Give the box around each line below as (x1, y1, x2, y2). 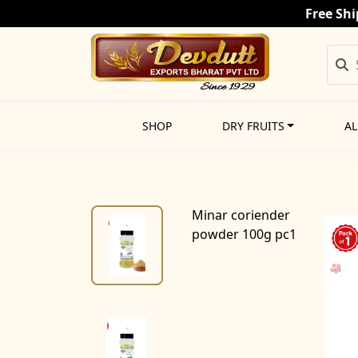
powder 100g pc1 (192, 225, 297, 244)
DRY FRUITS (221, 118, 284, 134)
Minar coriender (192, 206, 291, 225)
